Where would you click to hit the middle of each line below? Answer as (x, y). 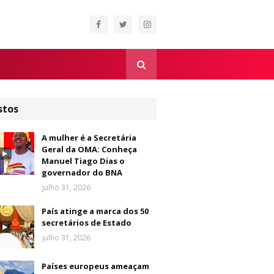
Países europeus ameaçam (95, 266)
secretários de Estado (87, 223)
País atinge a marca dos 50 (95, 211)
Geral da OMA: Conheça (89, 149)
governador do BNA (82, 172)
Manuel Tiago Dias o (83, 161)
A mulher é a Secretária (89, 138)
